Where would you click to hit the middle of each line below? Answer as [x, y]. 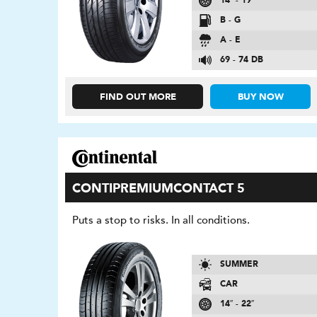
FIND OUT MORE [138, 97]
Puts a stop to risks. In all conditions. [161, 220]
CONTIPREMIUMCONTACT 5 [159, 189]
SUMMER [239, 265]
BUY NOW [260, 97]
